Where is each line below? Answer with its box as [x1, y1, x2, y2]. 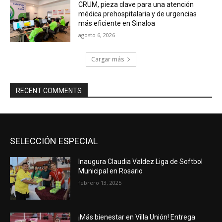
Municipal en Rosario [78, 167, 143, 175]
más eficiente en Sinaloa [78, 19, 156, 27]
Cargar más [91, 55, 124, 64]
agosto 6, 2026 [78, 31, 115, 39]
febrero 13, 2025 [78, 179, 122, 187]
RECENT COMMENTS [16, 87, 82, 95]
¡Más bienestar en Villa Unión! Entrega [78, 213, 196, 221]
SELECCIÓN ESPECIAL [10, 136, 98, 147]
